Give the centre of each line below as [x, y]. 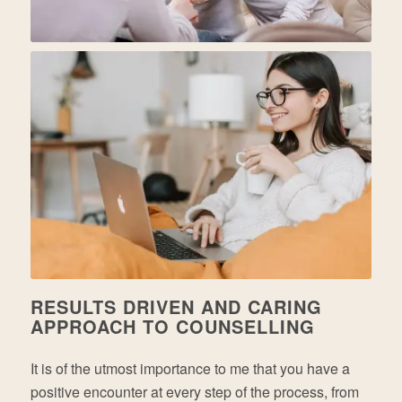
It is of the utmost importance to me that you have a [190, 369]
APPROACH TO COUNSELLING [172, 326]
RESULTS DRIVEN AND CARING [176, 306]
